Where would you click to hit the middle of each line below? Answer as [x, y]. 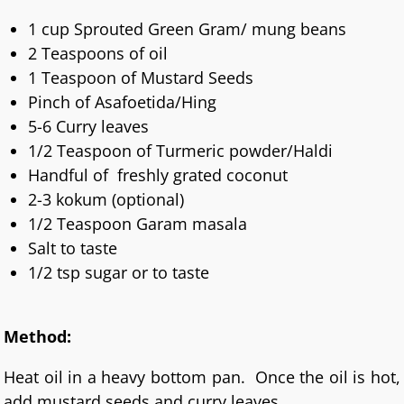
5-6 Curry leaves [89, 126]
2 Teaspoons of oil [98, 53]
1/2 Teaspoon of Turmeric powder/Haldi [181, 150]
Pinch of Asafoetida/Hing [123, 101]
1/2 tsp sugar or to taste [119, 272]
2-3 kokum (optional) [106, 199]
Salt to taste [73, 248]
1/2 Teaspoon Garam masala [138, 223]
